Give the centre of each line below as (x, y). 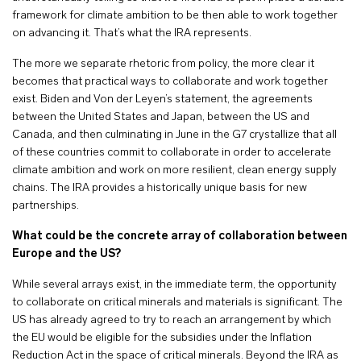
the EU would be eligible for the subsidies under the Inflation (162, 338)
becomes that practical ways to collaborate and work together (170, 82)
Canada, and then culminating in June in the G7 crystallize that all (174, 135)
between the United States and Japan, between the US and (161, 117)
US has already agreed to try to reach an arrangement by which (172, 320)
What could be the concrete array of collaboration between (180, 237)
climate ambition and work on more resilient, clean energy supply (174, 170)
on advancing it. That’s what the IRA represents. (133, 33)
